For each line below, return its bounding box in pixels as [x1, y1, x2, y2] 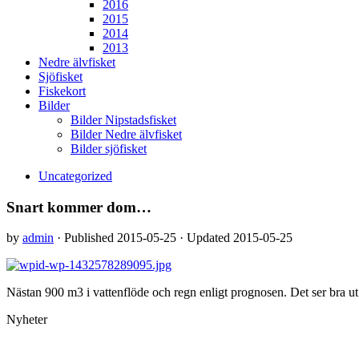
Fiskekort [38, 84, 86, 98]
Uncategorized [38, 169, 112, 183]
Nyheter [6, 313, 47, 327]
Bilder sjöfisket [71, 142, 147, 155]
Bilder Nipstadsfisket [71, 113, 176, 127]
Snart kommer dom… [6, 198, 151, 216]
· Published [57, 231, 117, 245]
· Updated [176, 231, 233, 245]
